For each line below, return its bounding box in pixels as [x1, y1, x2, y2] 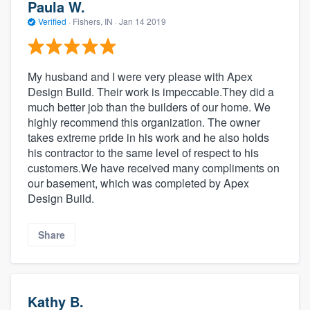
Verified [36, 15, 69, 27]
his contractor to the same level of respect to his [28, 145, 259, 161]
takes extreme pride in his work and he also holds [28, 129, 269, 146]
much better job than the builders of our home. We [28, 99, 271, 116]
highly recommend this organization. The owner [28, 114, 260, 131]
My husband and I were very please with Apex [28, 69, 253, 85]
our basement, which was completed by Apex [28, 175, 249, 192]
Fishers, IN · [71, 15, 119, 27]
